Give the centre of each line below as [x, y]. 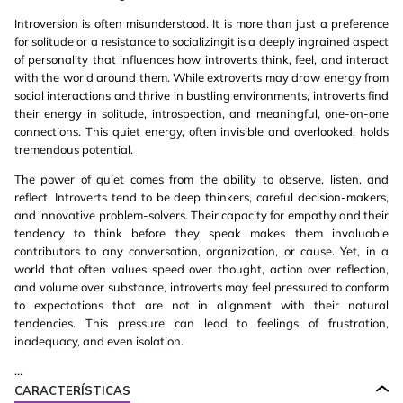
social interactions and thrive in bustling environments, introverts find [201, 95]
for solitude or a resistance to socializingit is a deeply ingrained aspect [201, 41]
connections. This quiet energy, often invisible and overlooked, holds [201, 131]
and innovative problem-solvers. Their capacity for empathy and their [201, 215]
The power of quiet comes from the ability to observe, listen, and [201, 179]
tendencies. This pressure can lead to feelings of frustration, [201, 323]
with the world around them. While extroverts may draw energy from [201, 77]
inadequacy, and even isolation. [99, 341]
